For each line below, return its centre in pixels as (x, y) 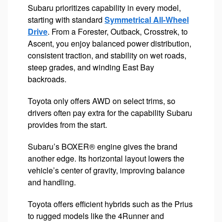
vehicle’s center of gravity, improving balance (106, 170)
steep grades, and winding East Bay (91, 67)
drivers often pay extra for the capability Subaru (110, 112)
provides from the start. (67, 124)
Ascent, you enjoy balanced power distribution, (110, 43)
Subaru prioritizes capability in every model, (104, 7)
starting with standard (66, 19)
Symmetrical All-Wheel (147, 19)
